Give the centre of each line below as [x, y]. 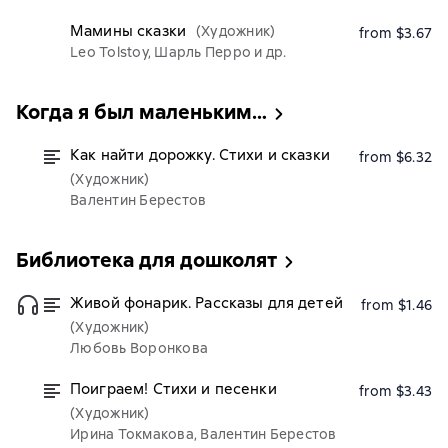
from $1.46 [396, 305]
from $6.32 [395, 157]
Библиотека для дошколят [146, 260]
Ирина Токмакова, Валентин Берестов [203, 434]
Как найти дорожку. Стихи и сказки [200, 155]
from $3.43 [395, 391]
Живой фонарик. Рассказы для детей [206, 303]
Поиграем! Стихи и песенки [173, 389]
